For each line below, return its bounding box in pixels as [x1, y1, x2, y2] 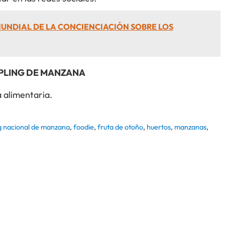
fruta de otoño [97, 123, 144, 132]
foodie [73, 123, 94, 132]
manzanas [174, 123, 207, 132]
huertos [147, 123, 171, 132]
